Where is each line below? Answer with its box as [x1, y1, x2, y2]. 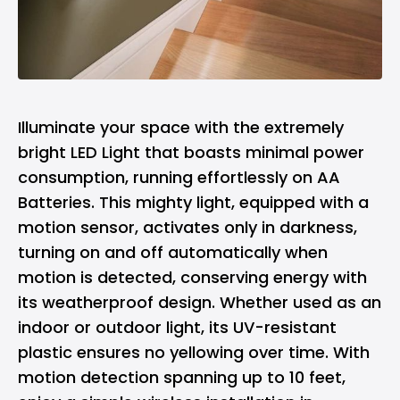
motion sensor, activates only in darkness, [18, 216, 357, 239]
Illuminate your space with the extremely [18, 116, 344, 139]
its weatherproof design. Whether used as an [18, 291, 381, 314]
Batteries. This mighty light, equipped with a [18, 191, 369, 214]
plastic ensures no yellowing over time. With [18, 341, 370, 364]
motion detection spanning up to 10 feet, [18, 366, 346, 389]
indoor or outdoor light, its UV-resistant [18, 316, 337, 339]
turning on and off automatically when [18, 241, 328, 264]
